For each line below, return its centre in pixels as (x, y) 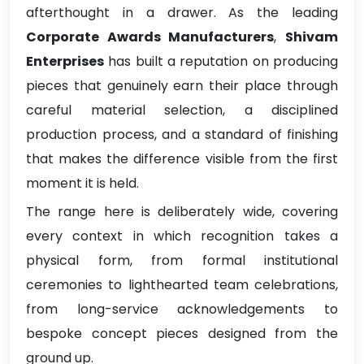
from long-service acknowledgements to (182, 310)
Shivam (312, 37)
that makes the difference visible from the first (182, 159)
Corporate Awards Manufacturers (150, 37)
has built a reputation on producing (221, 62)
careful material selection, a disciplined (182, 110)
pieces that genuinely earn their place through (182, 86)
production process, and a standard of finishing (182, 135)
